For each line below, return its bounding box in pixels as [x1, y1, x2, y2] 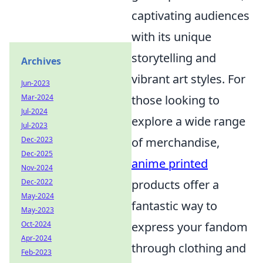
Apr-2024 [21, 233, 52, 243]
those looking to [131, 92, 220, 109]
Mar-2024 [21, 92, 53, 102]
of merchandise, [131, 134, 220, 151]
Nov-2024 [21, 163, 53, 173]
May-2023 [21, 205, 54, 215]
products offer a [131, 177, 219, 193]
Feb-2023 [21, 247, 52, 257]
